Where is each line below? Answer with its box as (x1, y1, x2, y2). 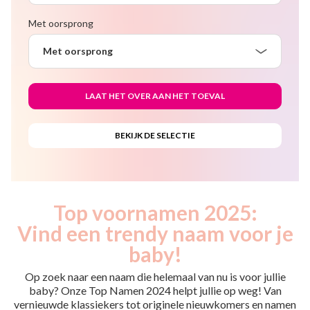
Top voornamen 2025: (53, 200, 257, 225)
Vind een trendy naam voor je (17, 221, 293, 246)
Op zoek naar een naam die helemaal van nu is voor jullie (24, 270, 286, 283)
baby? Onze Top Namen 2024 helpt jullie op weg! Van (28, 284, 282, 297)
